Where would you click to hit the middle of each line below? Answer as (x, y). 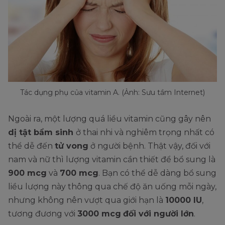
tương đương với (43, 214)
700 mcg (79, 173)
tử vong (72, 146)
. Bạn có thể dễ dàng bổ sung (157, 173)
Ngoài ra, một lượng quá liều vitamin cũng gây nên (109, 119)
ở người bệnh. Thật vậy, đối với (149, 146)
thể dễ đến (31, 146)
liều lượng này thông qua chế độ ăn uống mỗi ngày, (112, 187)
